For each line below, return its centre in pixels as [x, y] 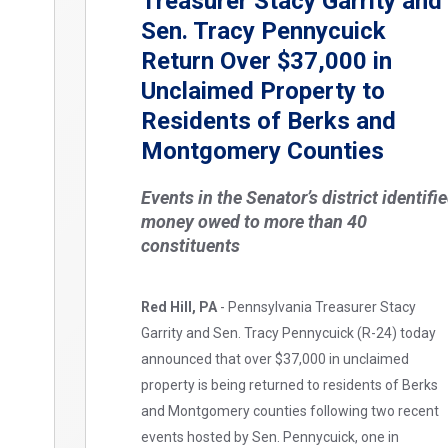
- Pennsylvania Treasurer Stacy [317, 306]
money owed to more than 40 [254, 221]
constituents [191, 245]
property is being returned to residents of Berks [290, 384]
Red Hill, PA [179, 306]
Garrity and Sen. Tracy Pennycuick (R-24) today [289, 332]
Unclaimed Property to [263, 90]
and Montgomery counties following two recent [290, 410]
